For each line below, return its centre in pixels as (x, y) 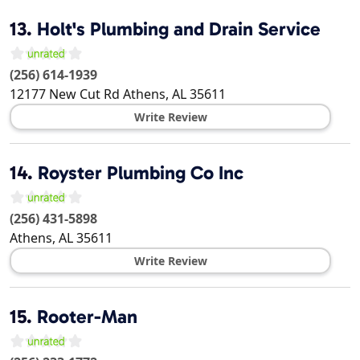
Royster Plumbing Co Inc (141, 173)
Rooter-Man (87, 317)
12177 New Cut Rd (65, 94)
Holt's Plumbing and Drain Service (179, 29)
